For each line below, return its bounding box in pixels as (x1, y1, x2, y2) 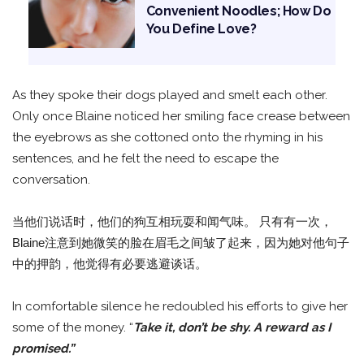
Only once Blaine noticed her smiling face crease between (12, 109, 350, 124)
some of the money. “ (12, 320, 133, 336)
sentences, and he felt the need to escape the (12, 151, 279, 167)
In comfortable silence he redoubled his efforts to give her (12, 299, 348, 314)
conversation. (12, 172, 90, 188)
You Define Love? (145, 20, 257, 37)
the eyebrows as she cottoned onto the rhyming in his (12, 130, 323, 145)
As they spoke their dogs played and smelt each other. (12, 88, 327, 103)
